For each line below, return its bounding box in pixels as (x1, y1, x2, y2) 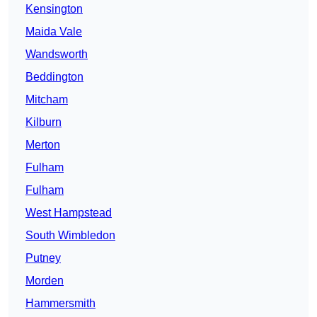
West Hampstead (25, 207, 112, 219)
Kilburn (25, 116, 62, 129)
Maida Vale (25, 25, 82, 38)
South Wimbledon (25, 229, 115, 242)
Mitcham (25, 93, 68, 106)
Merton (25, 139, 60, 151)
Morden (25, 275, 64, 287)
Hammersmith (25, 297, 96, 310)
